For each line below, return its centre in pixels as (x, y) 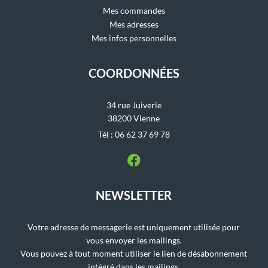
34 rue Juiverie (134, 105)
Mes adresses (134, 25)
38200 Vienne (134, 118)
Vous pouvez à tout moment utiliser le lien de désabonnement (134, 253)
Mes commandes (134, 11)
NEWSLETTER (134, 195)
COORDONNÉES (134, 73)
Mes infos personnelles (134, 38)
